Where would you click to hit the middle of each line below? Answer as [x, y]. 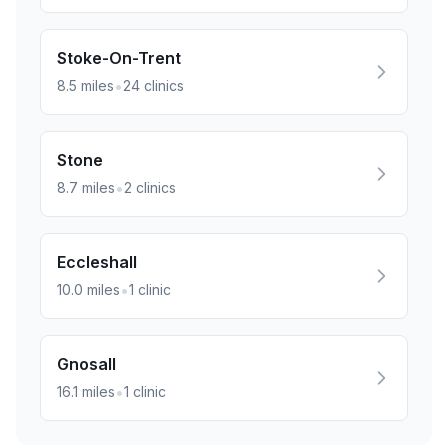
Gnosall [86, 364]
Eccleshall [97, 262]
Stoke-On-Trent [119, 58]
